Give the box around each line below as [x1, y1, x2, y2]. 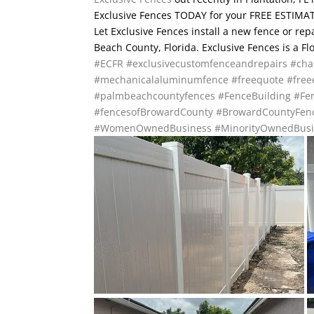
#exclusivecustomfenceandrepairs [126, 56, 288, 70]
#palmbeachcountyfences [94, 88, 216, 102]
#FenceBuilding [218, 88, 292, 102]
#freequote [231, 72, 285, 86]
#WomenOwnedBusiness [94, 121, 212, 135]
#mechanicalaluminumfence [94, 72, 229, 86]
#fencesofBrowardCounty [94, 104, 214, 118]
